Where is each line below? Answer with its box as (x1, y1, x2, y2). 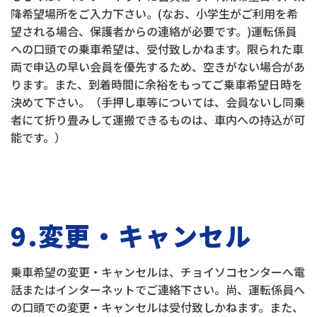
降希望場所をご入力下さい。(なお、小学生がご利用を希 (11, 5, 298, 22)
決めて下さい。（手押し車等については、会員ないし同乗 (11, 93, 305, 110)
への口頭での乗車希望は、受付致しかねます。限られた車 (11, 40, 304, 57)
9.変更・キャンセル (11, 217, 252, 253)
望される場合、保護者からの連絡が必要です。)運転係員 (11, 23, 296, 40)
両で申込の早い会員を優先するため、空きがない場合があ (11, 58, 305, 75)
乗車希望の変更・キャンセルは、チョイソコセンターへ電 (11, 263, 305, 280)
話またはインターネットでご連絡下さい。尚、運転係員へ (11, 281, 305, 298)
